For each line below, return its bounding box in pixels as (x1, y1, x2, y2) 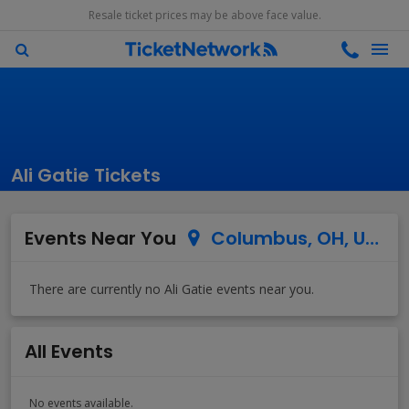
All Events (25, 339, 113, 364)
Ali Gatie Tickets (11, 163, 161, 188)
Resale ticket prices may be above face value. (88, 7, 321, 23)
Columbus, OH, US (202, 225, 365, 251)
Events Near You (25, 225, 176, 251)
